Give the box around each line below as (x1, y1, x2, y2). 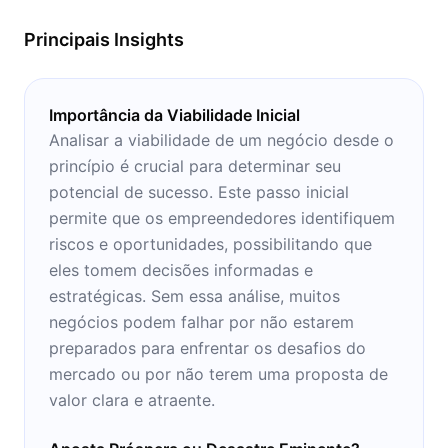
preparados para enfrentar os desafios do (49, 337, 366, 358)
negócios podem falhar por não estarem (49, 311, 354, 332)
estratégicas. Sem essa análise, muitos (49, 285, 340, 306)
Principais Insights (24, 28, 184, 50)
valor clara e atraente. (49, 389, 215, 410)
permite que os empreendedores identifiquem (49, 207, 395, 228)
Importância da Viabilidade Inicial (49, 104, 300, 125)
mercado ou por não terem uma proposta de (49, 363, 388, 384)
